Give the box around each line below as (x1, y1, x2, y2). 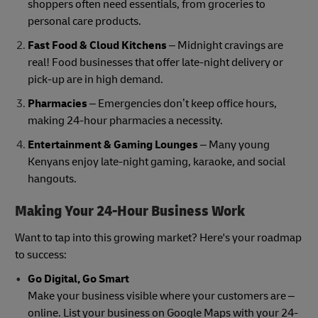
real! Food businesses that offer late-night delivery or (27, 55, 283, 70)
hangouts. (27, 171, 77, 186)
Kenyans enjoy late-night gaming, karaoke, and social (27, 154, 285, 169)
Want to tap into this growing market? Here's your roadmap (15, 231, 302, 246)
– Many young (197, 137, 270, 152)
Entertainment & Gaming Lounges (27, 137, 198, 152)
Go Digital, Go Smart (27, 272, 129, 287)
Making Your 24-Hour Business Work (15, 201, 245, 221)
